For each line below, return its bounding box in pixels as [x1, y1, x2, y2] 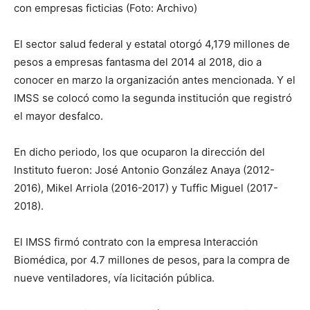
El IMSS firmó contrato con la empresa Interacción [14, 235, 258, 249]
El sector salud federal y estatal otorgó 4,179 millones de [14, 37, 290, 51]
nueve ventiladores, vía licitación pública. [14, 271, 215, 285]
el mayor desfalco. [14, 109, 103, 123]
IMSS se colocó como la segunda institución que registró [14, 91, 292, 105]
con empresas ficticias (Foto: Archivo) [14, 1, 197, 15]
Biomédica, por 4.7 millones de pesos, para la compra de [14, 253, 290, 267]
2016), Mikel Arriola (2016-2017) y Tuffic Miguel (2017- [14, 181, 278, 195]
